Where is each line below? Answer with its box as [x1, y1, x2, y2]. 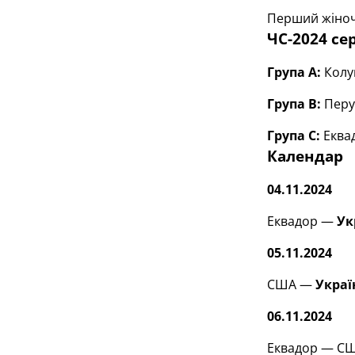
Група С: [266, 127, 320, 144]
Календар [266, 146, 343, 166]
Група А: [266, 63, 321, 81]
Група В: [266, 95, 321, 113]
